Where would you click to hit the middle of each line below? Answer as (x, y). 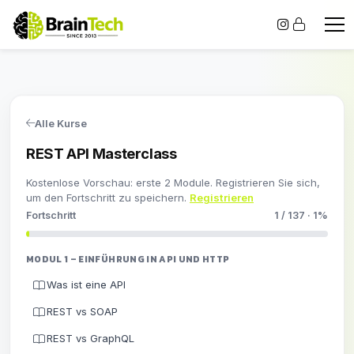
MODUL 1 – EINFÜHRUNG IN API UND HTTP (128, 259)
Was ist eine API (86, 284)
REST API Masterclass (102, 154)
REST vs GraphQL (90, 338)
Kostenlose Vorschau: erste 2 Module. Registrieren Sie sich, (173, 183)
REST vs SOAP (82, 311)
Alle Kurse (61, 123)
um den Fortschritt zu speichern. (108, 198)
